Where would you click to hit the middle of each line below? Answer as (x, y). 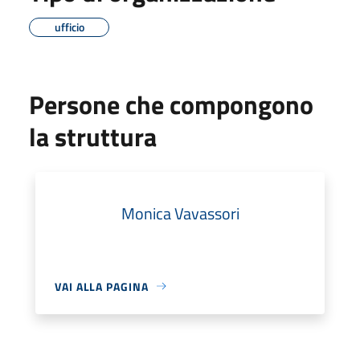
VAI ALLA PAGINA (102, 286)
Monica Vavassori (180, 213)
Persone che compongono (171, 104)
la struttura (93, 136)
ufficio (69, 27)
